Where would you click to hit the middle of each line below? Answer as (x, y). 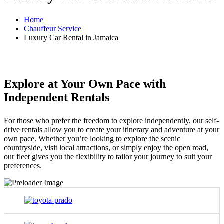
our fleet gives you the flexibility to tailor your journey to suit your (108, 156)
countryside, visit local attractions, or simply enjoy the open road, (106, 147)
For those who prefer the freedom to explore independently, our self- (111, 120)
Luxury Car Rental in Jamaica (71, 37)
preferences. (23, 165)
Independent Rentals (57, 97)
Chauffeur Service (53, 28)
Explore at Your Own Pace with (85, 84)
